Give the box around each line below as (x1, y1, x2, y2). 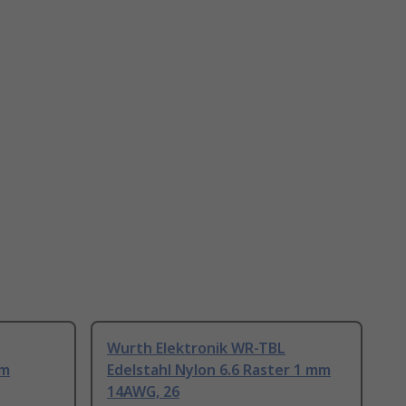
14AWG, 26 (107, 382, 179, 402)
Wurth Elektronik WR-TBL (107, 338, 285, 359)
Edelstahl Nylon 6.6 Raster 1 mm (107, 360, 331, 381)
